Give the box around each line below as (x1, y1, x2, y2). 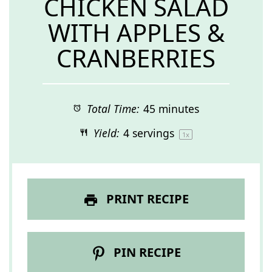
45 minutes (143, 101, 199, 116)
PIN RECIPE (110, 244, 182, 261)
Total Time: (83, 101, 139, 116)
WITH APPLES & (47, 16, 225, 49)
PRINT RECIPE (103, 191, 189, 207)
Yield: (90, 126, 119, 140)
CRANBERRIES (56, 41, 216, 75)
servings (129, 126, 177, 140)
